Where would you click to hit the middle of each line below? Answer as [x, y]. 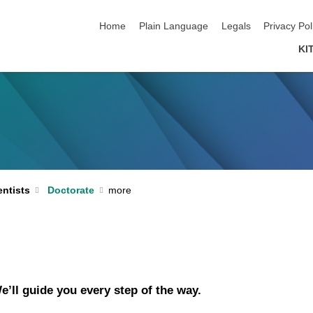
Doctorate [71, 190]
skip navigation [132, 12]
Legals [236, 27]
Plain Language [174, 27]
